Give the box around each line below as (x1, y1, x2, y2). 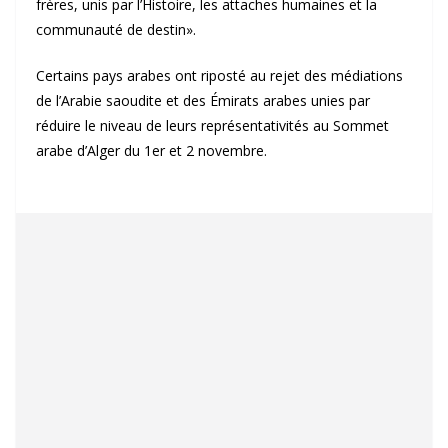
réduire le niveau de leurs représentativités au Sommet (36, 116, 389, 135)
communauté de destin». (36, 20, 196, 39)
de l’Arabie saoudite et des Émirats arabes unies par (36, 91, 370, 110)
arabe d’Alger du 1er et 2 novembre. (36, 141, 267, 160)
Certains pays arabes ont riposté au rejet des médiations (36, 66, 403, 85)
